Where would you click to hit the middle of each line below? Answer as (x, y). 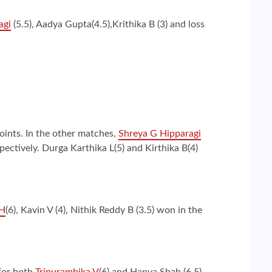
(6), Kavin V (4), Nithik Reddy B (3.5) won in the (104, 210)
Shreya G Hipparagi (160, 133)
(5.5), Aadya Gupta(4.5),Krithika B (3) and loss (108, 24)
